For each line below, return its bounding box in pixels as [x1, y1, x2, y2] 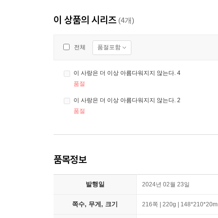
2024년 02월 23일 [142, 181, 190, 188]
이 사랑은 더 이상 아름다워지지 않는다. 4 [73, 70, 181, 77]
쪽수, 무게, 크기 [72, 200, 118, 208]
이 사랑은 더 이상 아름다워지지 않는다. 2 [73, 97, 181, 104]
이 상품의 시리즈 [54, 14, 116, 26]
